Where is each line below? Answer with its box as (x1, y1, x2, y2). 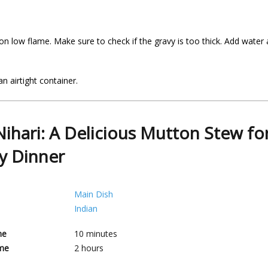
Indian (74, 203, 98, 214)
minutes (86, 228, 117, 239)
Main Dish (74, 188, 113, 200)
